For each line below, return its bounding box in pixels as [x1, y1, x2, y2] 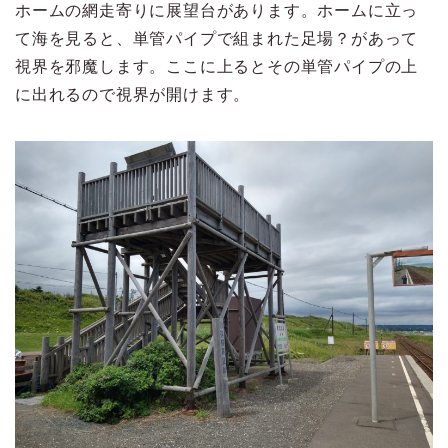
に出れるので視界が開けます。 [15, 86, 251, 104]
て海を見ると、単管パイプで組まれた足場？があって [15, 30, 419, 48]
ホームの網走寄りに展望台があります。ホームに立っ [15, 2, 419, 20]
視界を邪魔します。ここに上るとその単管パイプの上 [15, 58, 419, 76]
